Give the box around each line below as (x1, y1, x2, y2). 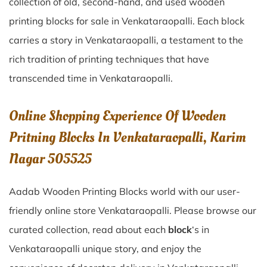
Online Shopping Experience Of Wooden (9, 106, 226, 126)
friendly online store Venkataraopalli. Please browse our (9, 204, 256, 216)
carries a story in (9, 34, 85, 46)
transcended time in (9, 72, 100, 84)
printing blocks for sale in (9, 15, 122, 27)
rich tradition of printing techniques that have (9, 53, 209, 65)
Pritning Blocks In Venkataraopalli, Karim (9, 128, 246, 147)
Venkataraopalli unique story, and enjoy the (9, 243, 201, 254)
